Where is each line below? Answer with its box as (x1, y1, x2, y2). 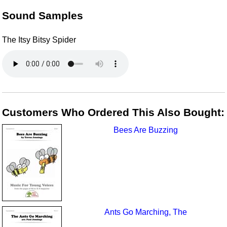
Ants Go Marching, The (104, 208, 187, 217)
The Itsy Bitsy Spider (2, 35, 77, 45)
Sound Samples (2, 9, 84, 21)
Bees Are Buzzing (113, 126, 178, 135)
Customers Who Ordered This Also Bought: (2, 106, 225, 118)
